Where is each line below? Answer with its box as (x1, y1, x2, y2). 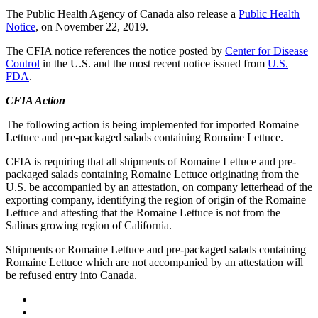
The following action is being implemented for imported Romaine (6, 119, 299, 131)
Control (6, 57, 40, 70)
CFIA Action (6, 94, 65, 107)
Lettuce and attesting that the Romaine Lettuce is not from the (6, 207, 280, 219)
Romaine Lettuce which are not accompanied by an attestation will (6, 256, 303, 269)
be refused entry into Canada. (6, 269, 137, 282)
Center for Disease (225, 45, 308, 57)
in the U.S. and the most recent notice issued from (40, 57, 268, 70)
